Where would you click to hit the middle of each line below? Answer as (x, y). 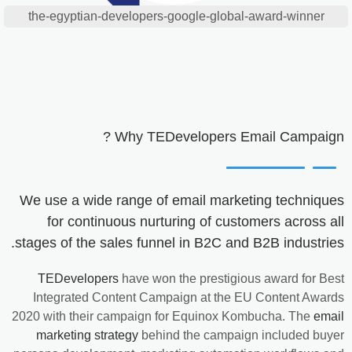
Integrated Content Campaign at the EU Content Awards (189, 297)
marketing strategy (87, 335)
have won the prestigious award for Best (231, 278)
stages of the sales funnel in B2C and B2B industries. (180, 242)
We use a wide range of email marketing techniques (182, 200)
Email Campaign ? (290, 136)
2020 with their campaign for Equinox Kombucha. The (163, 316)
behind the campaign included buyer (241, 335)
